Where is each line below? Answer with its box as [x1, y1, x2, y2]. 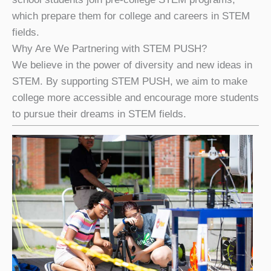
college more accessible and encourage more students [12, 91, 259, 103]
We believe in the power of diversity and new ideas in [12, 59, 252, 71]
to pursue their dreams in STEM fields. [12, 108, 186, 120]
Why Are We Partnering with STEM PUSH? [12, 42, 207, 54]
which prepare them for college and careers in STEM [12, 10, 250, 22]
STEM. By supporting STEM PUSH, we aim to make [12, 75, 247, 87]
